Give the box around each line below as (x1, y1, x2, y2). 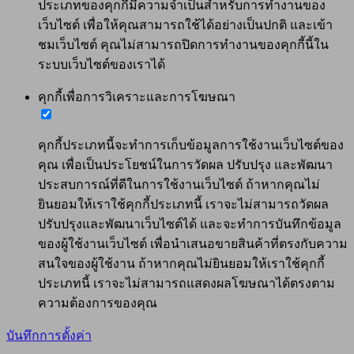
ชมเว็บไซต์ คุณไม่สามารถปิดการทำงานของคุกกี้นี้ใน (38, 38, 329, 52)
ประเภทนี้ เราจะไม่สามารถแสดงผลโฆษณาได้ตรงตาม (38, 277, 335, 291)
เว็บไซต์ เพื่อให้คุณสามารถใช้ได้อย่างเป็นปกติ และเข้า (38, 18, 333, 32)
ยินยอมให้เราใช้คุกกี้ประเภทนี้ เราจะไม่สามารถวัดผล (38, 198, 329, 212)
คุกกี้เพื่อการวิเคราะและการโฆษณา (38, 90, 235, 104)
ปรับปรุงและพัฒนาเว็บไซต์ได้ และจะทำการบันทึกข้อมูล (38, 217, 341, 232)
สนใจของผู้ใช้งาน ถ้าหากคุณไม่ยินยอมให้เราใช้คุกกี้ (38, 257, 325, 271)
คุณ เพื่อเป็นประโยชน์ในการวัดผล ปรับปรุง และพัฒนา (38, 158, 333, 172)
